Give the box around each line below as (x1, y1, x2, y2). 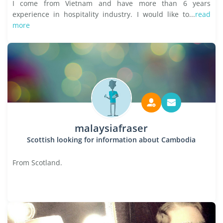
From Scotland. (12, 158, 62, 167)
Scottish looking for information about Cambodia (27, 135, 196, 144)
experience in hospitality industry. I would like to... (12, 9, 195, 19)
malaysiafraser (75, 121, 148, 135)
